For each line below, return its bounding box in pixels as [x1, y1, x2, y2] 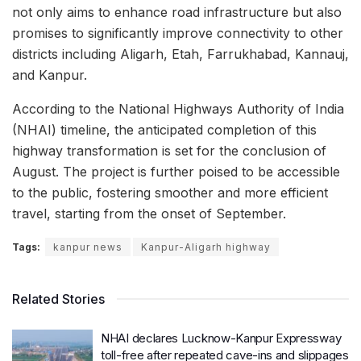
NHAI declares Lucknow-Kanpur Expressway [101, 330, 342, 346]
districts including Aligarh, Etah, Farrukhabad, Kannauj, [12, 46, 349, 63]
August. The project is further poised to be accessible [12, 164, 340, 180]
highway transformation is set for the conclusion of [12, 143, 326, 160]
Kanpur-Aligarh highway [141, 241, 271, 254]
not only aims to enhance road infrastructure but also [12, 4, 342, 21]
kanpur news [53, 241, 122, 254]
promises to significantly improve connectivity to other [12, 25, 343, 42]
